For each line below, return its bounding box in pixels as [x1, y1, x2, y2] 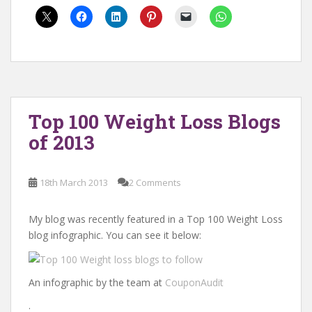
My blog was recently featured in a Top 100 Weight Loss [29, 212, 283, 226]
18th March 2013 [40, 176, 108, 189]
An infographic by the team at [29, 275, 165, 289]
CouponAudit [165, 275, 224, 289]
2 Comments [129, 176, 181, 189]
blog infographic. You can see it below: [29, 228, 201, 242]
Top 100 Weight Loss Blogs [29, 109, 281, 134]
